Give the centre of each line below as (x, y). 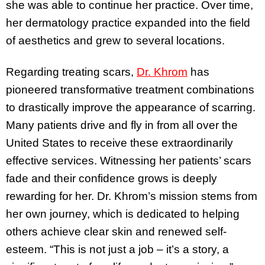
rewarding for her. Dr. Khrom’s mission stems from (132, 196)
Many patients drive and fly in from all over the (122, 125)
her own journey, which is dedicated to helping (123, 214)
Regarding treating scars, (71, 72)
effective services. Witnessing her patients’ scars (129, 160)
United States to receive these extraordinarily (119, 143)
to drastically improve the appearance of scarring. (131, 107)
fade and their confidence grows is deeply (112, 178)
